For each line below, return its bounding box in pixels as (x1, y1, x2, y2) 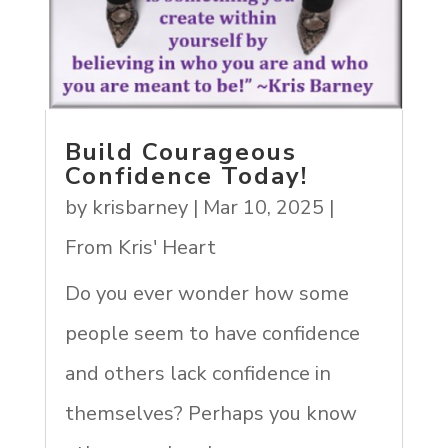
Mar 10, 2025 (202, 193, 324, 221)
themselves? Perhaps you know (64, 399, 357, 427)
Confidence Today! (64, 159, 308, 192)
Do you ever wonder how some (64, 279, 349, 307)
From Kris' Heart (64, 233, 216, 261)
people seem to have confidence (64, 319, 360, 347)
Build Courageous (64, 135, 297, 168)
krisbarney (91, 193, 188, 221)
